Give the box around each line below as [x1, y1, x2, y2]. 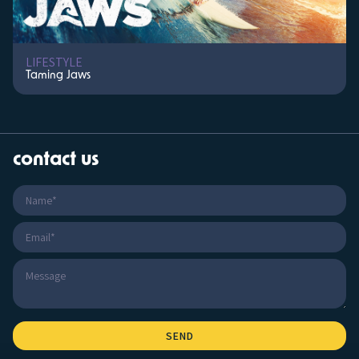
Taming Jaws [26, 70, 91, 82]
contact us [13, 150, 99, 170]
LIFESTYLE [26, 54, 83, 71]
